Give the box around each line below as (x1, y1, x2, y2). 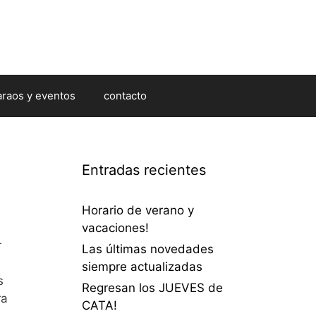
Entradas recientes (82, 161, 206, 178)
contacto (104, 88, 147, 102)
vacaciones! (82, 220, 149, 235)
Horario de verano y (82, 202, 194, 217)
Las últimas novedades (82, 241, 214, 256)
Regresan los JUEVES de (82, 280, 223, 295)
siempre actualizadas (82, 259, 202, 274)
